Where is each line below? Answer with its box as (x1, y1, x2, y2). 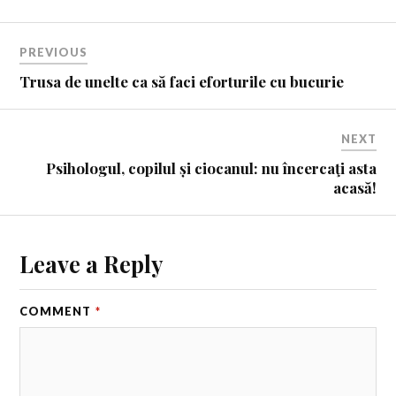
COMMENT (19, 303, 95, 318)
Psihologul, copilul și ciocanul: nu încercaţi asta (45, 157, 377, 178)
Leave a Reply (19, 247, 164, 278)
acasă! (332, 177, 377, 197)
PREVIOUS (19, 44, 88, 59)
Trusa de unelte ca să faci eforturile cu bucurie (19, 71, 345, 91)
